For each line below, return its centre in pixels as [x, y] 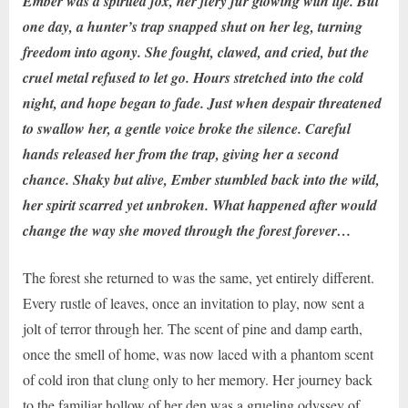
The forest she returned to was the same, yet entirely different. [199, 277]
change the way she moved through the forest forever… [187, 230]
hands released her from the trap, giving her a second [181, 153]
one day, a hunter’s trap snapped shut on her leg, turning [193, 26]
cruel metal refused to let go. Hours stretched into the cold [193, 77]
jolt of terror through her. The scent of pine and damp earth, [193, 328]
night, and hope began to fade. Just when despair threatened [202, 102]
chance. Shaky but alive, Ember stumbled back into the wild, [201, 179]
